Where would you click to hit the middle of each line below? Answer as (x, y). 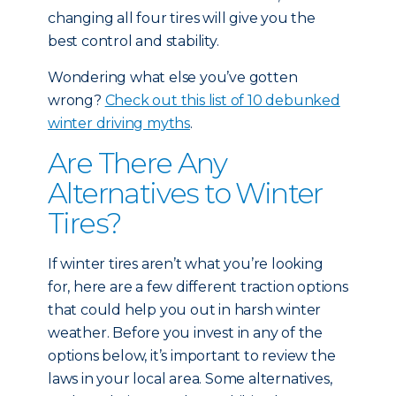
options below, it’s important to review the (192, 356)
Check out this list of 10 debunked (222, 100)
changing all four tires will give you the (182, 18)
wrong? (76, 100)
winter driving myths (119, 123)
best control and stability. (133, 41)
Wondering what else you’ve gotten (173, 77)
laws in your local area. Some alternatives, (190, 379)
